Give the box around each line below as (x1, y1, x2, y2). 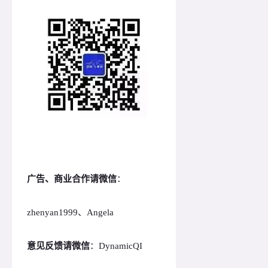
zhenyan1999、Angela (27, 208, 114, 218)
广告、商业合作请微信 (27, 174, 117, 184)
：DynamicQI (90, 241, 142, 251)
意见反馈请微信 (27, 241, 90, 251)
